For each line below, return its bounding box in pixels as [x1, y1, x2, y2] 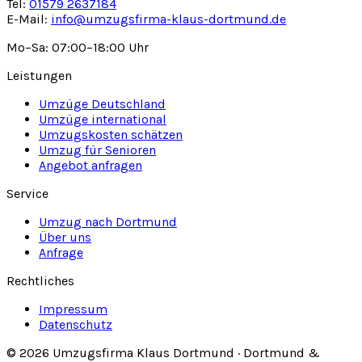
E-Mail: [6, 11, 51, 27]
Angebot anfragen [39, 158, 142, 174]
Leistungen [6, 68, 72, 84]
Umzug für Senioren [39, 142, 156, 158]
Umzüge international [39, 112, 166, 128]
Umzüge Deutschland [39, 96, 166, 112]
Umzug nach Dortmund [39, 214, 177, 230]
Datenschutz [39, 317, 112, 333]
